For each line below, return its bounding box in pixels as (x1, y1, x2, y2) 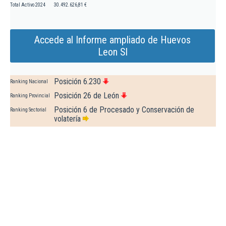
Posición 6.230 (54, 77, 101, 87)
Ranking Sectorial (10, 107, 46, 113)
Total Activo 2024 (10, 2, 45, 8)
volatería (54, 114, 81, 124)
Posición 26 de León (54, 91, 119, 101)
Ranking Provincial (10, 93, 50, 99)
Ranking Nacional (10, 79, 48, 85)
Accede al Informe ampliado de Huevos (34, 34, 191, 46)
